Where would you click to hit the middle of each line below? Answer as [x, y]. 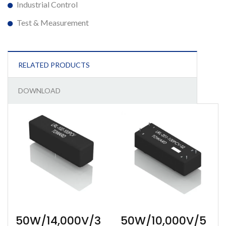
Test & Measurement [53, 22]
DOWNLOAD [39, 91]
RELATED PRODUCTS [54, 65]
